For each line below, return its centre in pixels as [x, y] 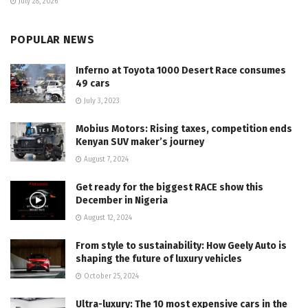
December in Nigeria [122, 200]
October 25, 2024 [110, 276]
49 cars [93, 83]
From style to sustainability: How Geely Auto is [181, 245]
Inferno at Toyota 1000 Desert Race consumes [181, 70]
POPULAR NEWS [52, 39]
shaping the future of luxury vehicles [159, 258]
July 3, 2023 [101, 101]
